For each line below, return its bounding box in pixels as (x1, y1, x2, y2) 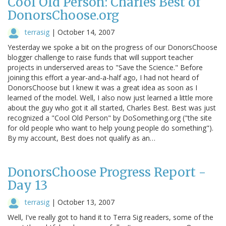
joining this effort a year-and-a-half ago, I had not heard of (8, 72, 199, 82)
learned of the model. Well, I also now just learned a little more (8, 92, 213, 102)
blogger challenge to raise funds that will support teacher (8, 52, 193, 62)
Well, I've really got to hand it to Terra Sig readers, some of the (8, 212, 213, 222)
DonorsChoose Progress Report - (8, 164, 206, 180)
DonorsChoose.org (8, 7, 119, 23)
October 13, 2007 (58, 197, 115, 207)
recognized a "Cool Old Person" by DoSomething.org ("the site (8, 112, 212, 123)
